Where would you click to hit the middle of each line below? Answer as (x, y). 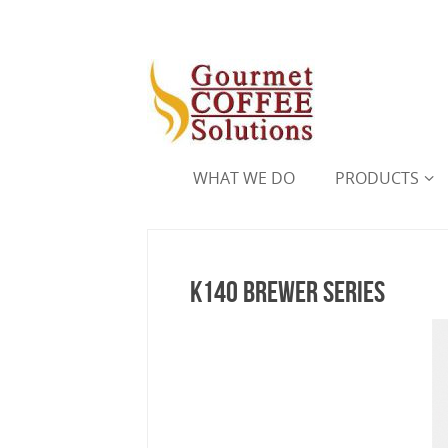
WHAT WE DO (244, 178)
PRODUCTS (377, 178)
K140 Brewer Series (287, 291)
